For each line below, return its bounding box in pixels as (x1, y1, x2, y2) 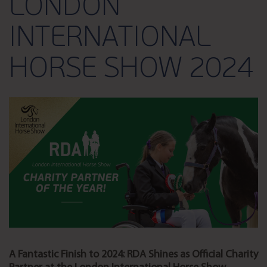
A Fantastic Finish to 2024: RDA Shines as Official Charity (9, 249, 258, 260)
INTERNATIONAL (9, 24, 211, 53)
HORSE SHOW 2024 (9, 55, 253, 84)
